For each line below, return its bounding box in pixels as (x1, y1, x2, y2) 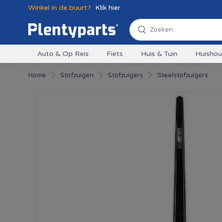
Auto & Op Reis (37, 50, 89, 58)
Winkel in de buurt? (28, 3, 93, 12)
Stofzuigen (60, 71, 94, 79)
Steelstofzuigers (157, 71, 208, 79)
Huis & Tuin (141, 50, 177, 58)
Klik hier (95, 3, 120, 12)
